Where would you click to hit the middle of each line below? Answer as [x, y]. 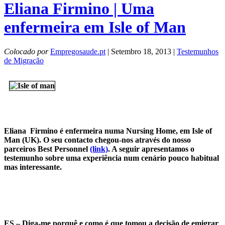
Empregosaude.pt [78, 51]
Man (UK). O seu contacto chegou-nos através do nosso [97, 140]
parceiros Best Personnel [47, 149]
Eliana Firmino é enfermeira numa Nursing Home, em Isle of [108, 131]
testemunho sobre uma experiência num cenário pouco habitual [111, 158]
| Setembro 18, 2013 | [141, 51]
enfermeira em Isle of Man [95, 27]
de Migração [24, 60]
